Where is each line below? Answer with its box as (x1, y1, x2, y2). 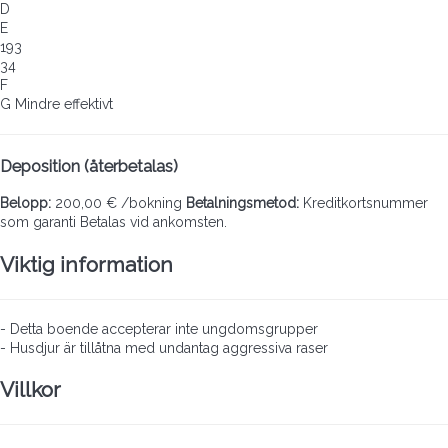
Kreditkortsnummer (299, 195, 428, 212)
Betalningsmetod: (186, 195, 299, 212)
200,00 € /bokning (51, 195, 182, 212)
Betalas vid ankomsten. (80, 214, 227, 231)
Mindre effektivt (15, 96, 113, 113)
